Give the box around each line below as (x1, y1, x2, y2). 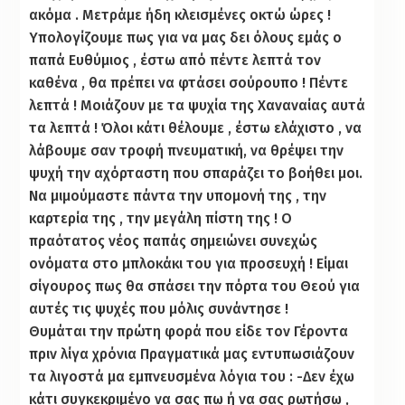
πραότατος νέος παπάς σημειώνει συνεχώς (29, 231, 318, 250)
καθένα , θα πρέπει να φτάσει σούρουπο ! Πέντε (29, 73, 349, 91)
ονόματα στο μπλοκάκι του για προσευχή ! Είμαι (29, 254, 349, 272)
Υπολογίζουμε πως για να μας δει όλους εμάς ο (29, 28, 343, 46)
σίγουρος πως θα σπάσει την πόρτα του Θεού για (29, 277, 361, 295)
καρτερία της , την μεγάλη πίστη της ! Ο (29, 209, 293, 227)
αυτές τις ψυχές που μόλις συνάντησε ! (29, 299, 289, 317)
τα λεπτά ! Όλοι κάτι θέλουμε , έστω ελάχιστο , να (29, 118, 363, 137)
